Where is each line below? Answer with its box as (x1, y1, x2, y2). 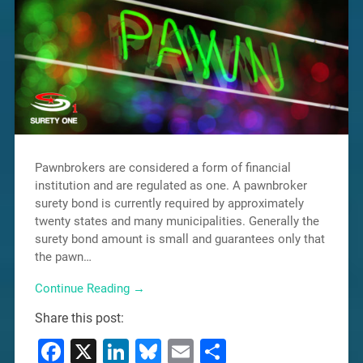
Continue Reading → (34, 281, 145, 297)
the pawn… (34, 250, 92, 265)
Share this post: (34, 310, 124, 327)
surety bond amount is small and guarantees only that (34, 232, 325, 247)
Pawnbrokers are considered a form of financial (34, 160, 291, 176)
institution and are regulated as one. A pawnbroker (34, 178, 307, 194)
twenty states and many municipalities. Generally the (34, 214, 319, 229)
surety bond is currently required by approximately (34, 196, 304, 211)
